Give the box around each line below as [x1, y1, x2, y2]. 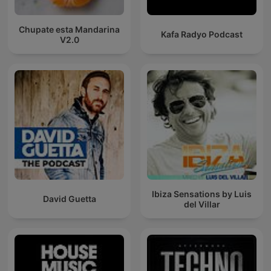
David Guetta [42, 194, 96, 204]
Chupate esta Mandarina [19, 24, 120, 34]
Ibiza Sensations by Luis [152, 188, 252, 199]
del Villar [183, 198, 220, 209]
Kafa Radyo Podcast [161, 29, 243, 40]
